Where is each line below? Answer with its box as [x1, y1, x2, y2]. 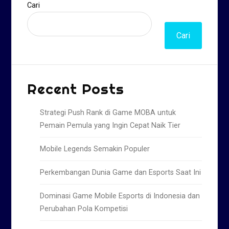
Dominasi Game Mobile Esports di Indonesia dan [40, 192, 200, 201]
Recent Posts [27, 80, 125, 98]
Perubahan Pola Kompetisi [40, 204, 128, 214]
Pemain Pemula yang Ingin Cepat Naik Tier [40, 121, 181, 130]
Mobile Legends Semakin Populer [40, 145, 150, 154]
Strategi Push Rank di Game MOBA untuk [40, 108, 176, 118]
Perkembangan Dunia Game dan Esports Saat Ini [40, 168, 201, 177]
